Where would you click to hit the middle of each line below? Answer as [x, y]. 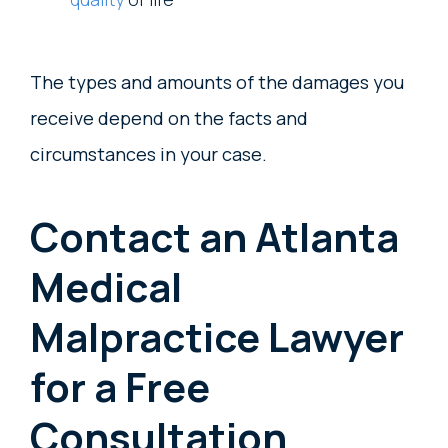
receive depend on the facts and [169, 118]
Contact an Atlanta [214, 237]
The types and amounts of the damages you [217, 82]
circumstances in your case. [150, 154]
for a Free [120, 387]
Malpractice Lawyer [217, 337]
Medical [106, 287]
